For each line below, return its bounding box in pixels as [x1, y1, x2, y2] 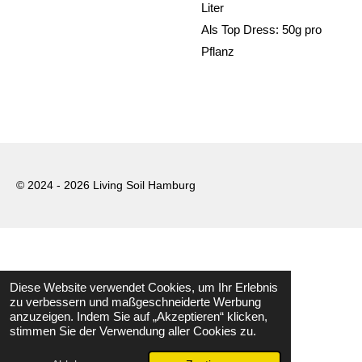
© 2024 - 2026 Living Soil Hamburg [16, 179, 196, 192]
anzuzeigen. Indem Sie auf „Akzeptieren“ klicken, [10, 309, 267, 323]
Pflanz [201, 44, 234, 58]
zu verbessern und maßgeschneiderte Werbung [10, 295, 261, 309]
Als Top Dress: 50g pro [201, 22, 322, 36]
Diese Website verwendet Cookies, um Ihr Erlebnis [10, 280, 278, 294]
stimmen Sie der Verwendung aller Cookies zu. [10, 324, 256, 338]
